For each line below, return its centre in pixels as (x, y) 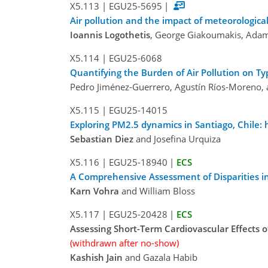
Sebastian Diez (102, 139)
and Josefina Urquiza (177, 139)
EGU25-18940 (138, 162)
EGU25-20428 (138, 214)
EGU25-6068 (135, 58)
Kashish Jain (96, 258)
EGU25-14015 (138, 110)
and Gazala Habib (160, 258)
